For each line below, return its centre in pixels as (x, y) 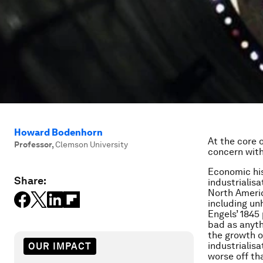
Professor (33, 144)
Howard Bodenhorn (58, 132)
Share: (30, 181)
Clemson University (92, 144)
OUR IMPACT (60, 246)
